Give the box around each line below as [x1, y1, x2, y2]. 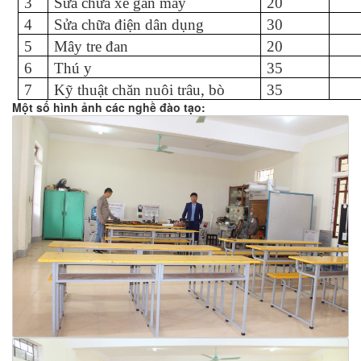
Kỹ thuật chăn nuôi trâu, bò [54, 81, 225, 98]
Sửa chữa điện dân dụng [54, 16, 204, 33]
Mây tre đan [54, 38, 128, 55]
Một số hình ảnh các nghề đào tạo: [12, 99, 205, 115]
